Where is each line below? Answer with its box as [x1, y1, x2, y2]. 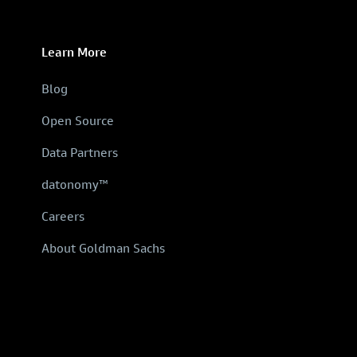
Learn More [41, 45, 107, 60]
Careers [41, 209, 84, 224]
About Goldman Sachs [41, 241, 165, 256]
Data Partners [41, 145, 118, 160]
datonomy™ [41, 177, 108, 192]
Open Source [41, 113, 114, 128]
